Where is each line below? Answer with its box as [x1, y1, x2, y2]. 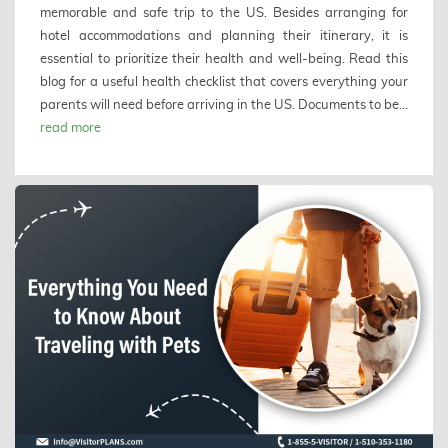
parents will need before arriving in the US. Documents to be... [40, 97, 408, 112]
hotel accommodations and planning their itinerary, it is [40, 28, 408, 43]
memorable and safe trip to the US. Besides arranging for [40, 5, 408, 20]
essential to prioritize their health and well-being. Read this [40, 51, 408, 66]
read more [40, 120, 101, 135]
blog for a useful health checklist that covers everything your [40, 74, 408, 89]
